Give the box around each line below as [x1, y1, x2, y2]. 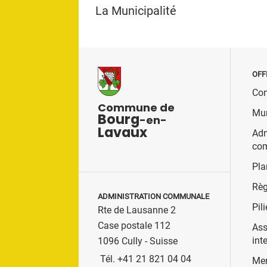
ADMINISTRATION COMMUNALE [98, 191, 209, 201]
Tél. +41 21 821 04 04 [100, 253, 191, 265]
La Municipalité [95, 4, 176, 18]
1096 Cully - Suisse [98, 235, 178, 247]
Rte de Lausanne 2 [98, 204, 176, 216]
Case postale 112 [98, 219, 170, 231]
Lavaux [98, 123, 147, 142]
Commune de [98, 100, 175, 116]
